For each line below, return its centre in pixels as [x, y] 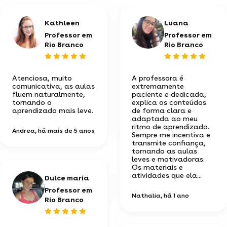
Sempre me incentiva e [171, 135]
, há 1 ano [175, 195]
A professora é [158, 78]
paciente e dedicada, [169, 94]
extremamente [158, 86]
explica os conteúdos [169, 102]
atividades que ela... [167, 175]
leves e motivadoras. [168, 159]
